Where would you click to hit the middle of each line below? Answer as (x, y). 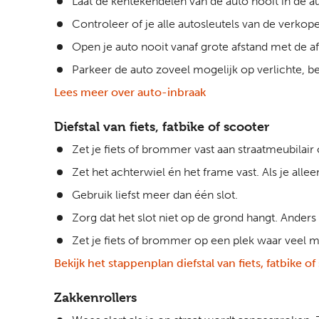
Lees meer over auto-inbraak (130, 92)
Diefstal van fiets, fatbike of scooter (162, 126)
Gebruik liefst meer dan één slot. (155, 195)
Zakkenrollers (95, 297)
